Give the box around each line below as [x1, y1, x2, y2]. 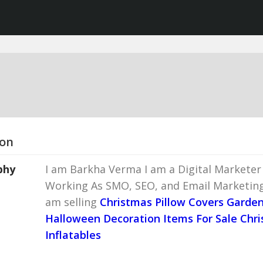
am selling [45, 195, 100, 209]
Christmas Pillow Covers [100, 195, 224, 209]
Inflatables [45, 228, 102, 242]
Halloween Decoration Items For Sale [45, 211, 238, 225]
